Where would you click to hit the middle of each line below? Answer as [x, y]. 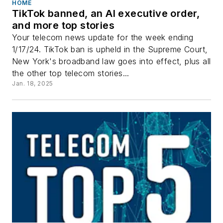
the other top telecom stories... [71, 73]
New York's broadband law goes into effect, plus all [111, 61]
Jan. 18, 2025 [33, 83]
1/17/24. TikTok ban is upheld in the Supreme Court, [110, 49]
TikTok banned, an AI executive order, [106, 13]
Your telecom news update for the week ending [103, 37]
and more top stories [63, 25]
